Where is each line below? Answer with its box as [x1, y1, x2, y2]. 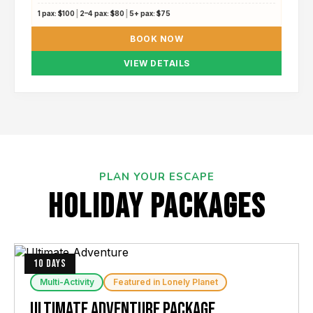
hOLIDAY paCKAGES [48, 187, 265, 227]
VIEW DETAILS [123, 58, 190, 68]
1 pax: [38, 9, 58, 17]
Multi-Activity [39, 277, 94, 288]
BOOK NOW [130, 34, 183, 44]
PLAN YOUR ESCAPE [99, 170, 214, 184]
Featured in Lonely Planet [112, 277, 218, 288]
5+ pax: [128, 9, 156, 17]
